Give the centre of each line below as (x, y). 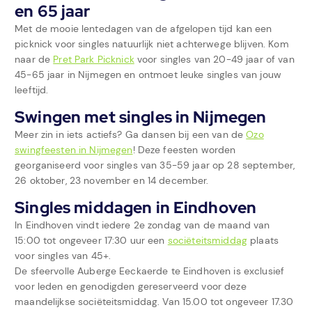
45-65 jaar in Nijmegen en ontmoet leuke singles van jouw (148, 74)
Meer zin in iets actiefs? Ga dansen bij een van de (131, 134)
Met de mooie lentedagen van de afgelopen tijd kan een (143, 28)
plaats (263, 240)
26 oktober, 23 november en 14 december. (112, 180)
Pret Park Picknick (94, 59)
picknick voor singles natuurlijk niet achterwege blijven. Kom (152, 44)
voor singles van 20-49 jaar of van (214, 59)
